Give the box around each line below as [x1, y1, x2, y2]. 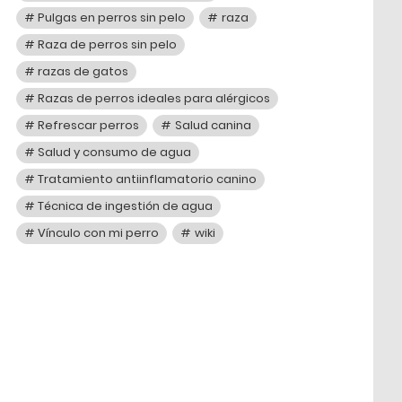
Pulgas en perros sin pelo [38, 8, 187, 26]
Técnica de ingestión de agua [38, 197, 214, 214]
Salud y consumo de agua [38, 143, 192, 161]
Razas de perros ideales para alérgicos [38, 89, 271, 107]
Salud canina [174, 116, 251, 134]
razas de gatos [38, 62, 129, 80]
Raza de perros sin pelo [38, 35, 178, 53]
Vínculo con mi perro [38, 223, 160, 241]
